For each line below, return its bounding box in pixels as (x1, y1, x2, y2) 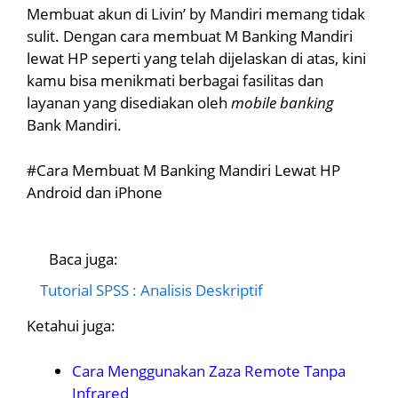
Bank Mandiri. (27, 115, 122, 136)
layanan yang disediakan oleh (27, 92, 231, 114)
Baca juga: (49, 249, 118, 270)
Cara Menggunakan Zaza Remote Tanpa (72, 360, 346, 381)
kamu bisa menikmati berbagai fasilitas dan (27, 70, 323, 92)
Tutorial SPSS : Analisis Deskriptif (40, 280, 263, 301)
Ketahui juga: (27, 315, 115, 337)
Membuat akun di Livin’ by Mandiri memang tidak (27, 4, 365, 25)
